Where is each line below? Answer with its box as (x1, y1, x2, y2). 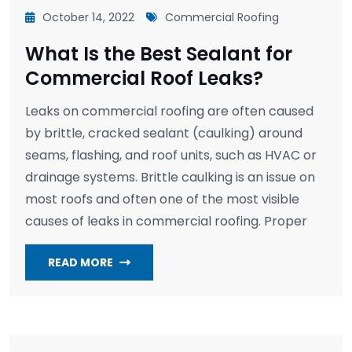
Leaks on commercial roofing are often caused (25, 101, 313, 120)
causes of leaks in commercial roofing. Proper (25, 211, 307, 230)
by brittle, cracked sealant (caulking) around (25, 123, 302, 142)
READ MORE (48, 254, 113, 270)
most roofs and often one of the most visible (25, 189, 299, 208)
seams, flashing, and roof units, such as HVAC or (25, 145, 317, 164)
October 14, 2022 (42, 9, 134, 25)
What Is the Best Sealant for (25, 40, 292, 67)
